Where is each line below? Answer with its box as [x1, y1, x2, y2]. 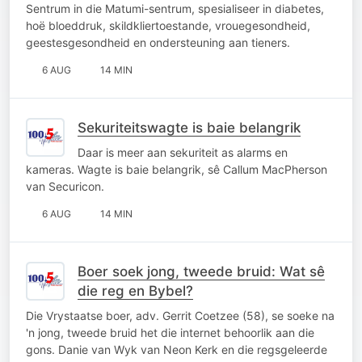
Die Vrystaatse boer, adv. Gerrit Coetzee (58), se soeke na [26, 308, 335, 322]
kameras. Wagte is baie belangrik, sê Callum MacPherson [26, 162, 327, 176]
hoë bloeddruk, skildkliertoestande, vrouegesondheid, [26, 18, 310, 32]
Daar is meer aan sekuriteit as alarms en [78, 145, 288, 159]
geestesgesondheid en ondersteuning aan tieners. [26, 35, 290, 49]
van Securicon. [26, 179, 104, 193]
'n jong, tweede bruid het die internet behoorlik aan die [26, 325, 314, 339]
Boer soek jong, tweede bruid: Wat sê [78, 263, 325, 280]
